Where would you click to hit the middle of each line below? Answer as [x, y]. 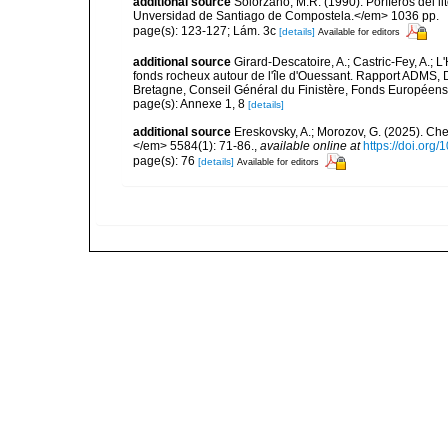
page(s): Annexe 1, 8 [190, 104]
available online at [310, 146]
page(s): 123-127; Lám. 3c [206, 30]
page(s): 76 [165, 160]
